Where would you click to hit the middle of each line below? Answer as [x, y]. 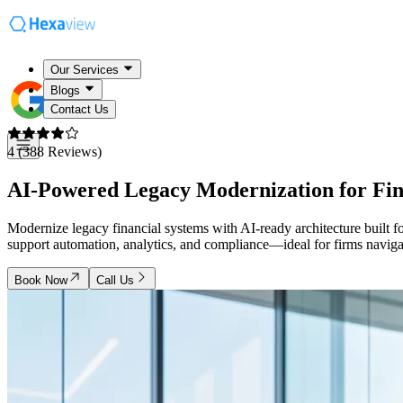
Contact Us [80, 109]
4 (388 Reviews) [54, 152]
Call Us [115, 280]
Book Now [41, 280]
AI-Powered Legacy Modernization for [190, 189]
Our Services [85, 70]
